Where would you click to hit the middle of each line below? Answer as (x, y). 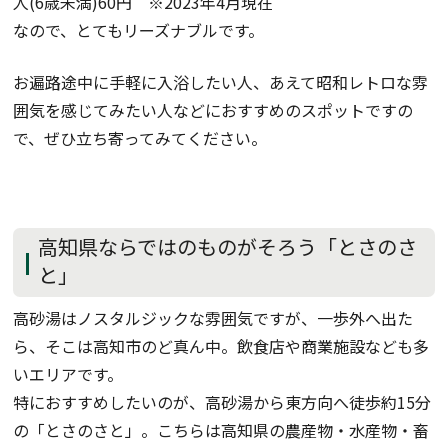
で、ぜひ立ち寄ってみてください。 (140, 137)
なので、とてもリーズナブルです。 (139, 29)
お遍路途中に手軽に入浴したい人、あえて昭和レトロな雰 (221, 81)
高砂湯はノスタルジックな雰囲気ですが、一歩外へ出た (213, 318)
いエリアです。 (68, 374)
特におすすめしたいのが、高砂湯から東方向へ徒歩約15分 (222, 402)
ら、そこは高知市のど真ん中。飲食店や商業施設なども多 (221, 346)
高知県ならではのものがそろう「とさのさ (228, 246)
